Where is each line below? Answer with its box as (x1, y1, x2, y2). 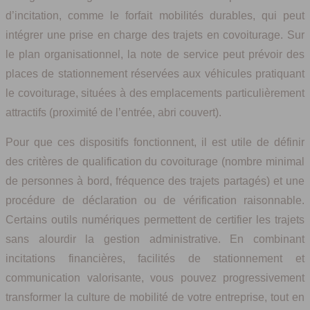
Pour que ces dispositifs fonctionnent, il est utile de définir (6, 136, 304, 149)
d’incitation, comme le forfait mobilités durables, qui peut (6, 10, 304, 22)
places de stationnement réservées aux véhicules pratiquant (6, 68, 304, 80)
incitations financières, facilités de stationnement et (6, 253, 304, 265)
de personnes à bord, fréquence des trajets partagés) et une (6, 175, 304, 188)
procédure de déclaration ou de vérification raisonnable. (6, 194, 304, 207)
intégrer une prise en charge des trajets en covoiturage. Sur (6, 29, 304, 42)
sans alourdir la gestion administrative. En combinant (6, 233, 304, 246)
